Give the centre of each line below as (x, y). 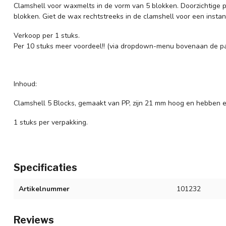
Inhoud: (25, 84)
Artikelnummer (44, 189)
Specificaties (45, 167)
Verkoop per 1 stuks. (47, 35)
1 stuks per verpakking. (51, 122)
